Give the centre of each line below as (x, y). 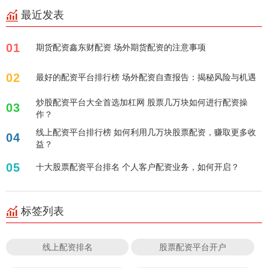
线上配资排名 (67, 246)
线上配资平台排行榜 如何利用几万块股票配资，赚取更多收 (146, 132)
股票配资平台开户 (193, 246)
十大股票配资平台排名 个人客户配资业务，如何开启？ (138, 166)
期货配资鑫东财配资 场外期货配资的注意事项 (121, 47)
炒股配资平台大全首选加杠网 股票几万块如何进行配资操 (142, 102)
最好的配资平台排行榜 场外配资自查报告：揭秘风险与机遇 (146, 77)
